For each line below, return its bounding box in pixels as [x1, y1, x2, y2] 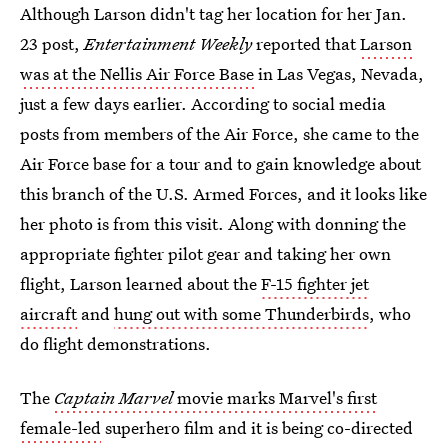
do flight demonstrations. [20, 332, 211, 355]
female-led [20, 416, 101, 439]
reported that [252, 32, 360, 55]
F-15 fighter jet [261, 272, 369, 295]
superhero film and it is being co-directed [101, 416, 413, 439]
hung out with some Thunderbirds [114, 302, 369, 325]
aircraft [20, 302, 77, 325]
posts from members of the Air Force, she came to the [20, 122, 419, 145]
